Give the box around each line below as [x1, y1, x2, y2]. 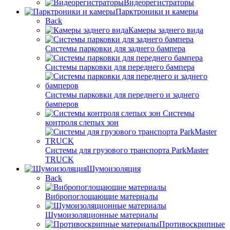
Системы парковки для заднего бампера [45, 44, 185, 53]
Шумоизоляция [87, 164, 141, 174]
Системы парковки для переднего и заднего [45, 90, 199, 100]
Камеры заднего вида [128, 26, 203, 35]
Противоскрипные [159, 220, 225, 229]
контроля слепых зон [45, 118, 119, 127]
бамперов [45, 100, 79, 109]
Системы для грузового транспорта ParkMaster [45, 146, 208, 155]
